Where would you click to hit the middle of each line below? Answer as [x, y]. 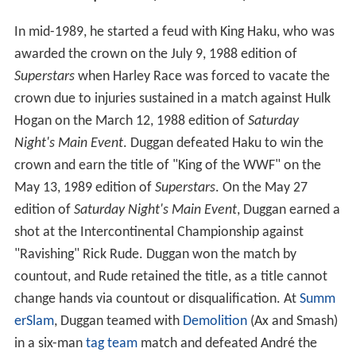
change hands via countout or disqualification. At [157, 304]
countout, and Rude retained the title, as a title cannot [170, 282]
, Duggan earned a [288, 215]
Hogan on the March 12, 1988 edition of [131, 126]
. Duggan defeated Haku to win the [223, 148]
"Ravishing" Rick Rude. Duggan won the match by [155, 259]
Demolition [215, 326]
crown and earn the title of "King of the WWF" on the [167, 170]
